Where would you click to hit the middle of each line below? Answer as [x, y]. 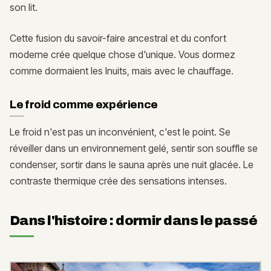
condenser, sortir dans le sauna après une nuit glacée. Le [132, 165]
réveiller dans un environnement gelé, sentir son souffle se [134, 149]
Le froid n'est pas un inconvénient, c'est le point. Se [120, 132]
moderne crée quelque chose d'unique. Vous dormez [122, 55]
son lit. [24, 8]
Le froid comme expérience [84, 105]
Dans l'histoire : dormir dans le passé [134, 221]
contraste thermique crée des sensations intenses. [118, 181]
